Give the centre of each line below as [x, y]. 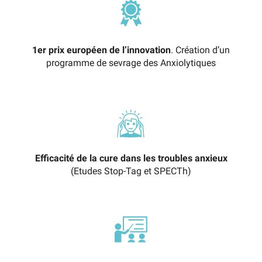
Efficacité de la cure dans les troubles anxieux [131, 158]
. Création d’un [200, 50]
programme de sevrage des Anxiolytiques [131, 63]
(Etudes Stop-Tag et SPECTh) [131, 171]
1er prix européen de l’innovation [101, 50]
